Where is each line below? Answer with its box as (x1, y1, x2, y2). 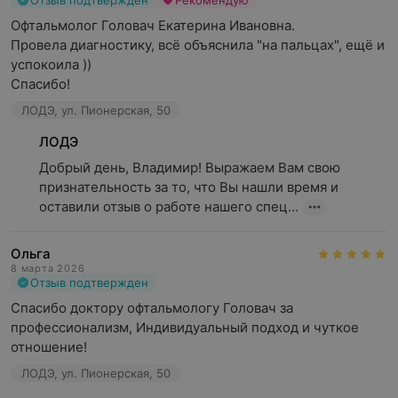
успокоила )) (11, 56, 92, 73)
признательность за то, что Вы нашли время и (39, 179, 338, 195)
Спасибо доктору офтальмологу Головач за (11, 299, 293, 316)
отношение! (11, 338, 87, 355)
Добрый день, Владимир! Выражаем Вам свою (39, 159, 340, 176)
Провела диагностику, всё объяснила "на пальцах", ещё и (11, 36, 385, 53)
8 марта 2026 (11, 262, 85, 275)
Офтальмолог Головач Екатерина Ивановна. (11, 17, 295, 34)
